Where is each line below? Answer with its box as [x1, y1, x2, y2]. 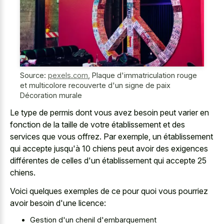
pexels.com [48, 70, 88, 79]
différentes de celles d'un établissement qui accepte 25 [10, 155, 206, 166]
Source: [20, 70, 48, 79]
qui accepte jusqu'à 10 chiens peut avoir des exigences [10, 143, 208, 154]
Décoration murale [20, 90, 82, 99]
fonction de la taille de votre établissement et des [10, 119, 185, 130]
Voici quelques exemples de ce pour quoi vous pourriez [10, 185, 208, 196]
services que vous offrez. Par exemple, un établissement [10, 131, 213, 142]
